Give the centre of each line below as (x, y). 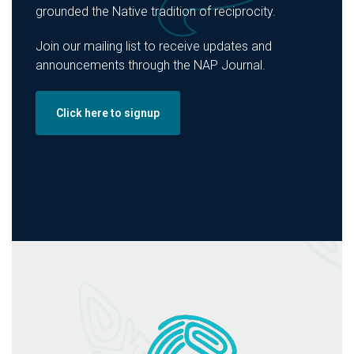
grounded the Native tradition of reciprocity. (156, 12)
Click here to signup (108, 113)
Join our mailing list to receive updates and (154, 47)
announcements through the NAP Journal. (151, 66)
